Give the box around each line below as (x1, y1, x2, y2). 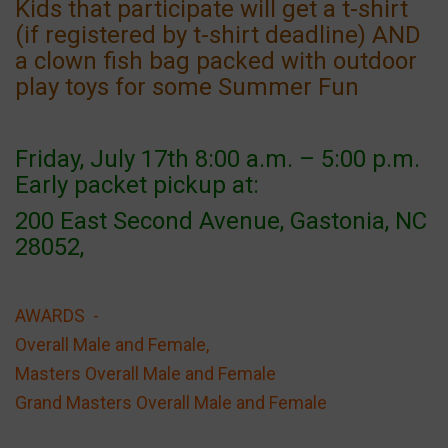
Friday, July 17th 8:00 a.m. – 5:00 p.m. (15, 144, 426, 173)
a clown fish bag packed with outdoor (15, 46, 417, 75)
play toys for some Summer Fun (15, 72, 359, 101)
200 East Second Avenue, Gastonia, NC (15, 206, 427, 235)
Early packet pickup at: (15, 170, 259, 199)
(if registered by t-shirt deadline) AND (15, 20, 421, 49)
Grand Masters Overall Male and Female (15, 391, 331, 413)
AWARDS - (15, 304, 99, 326)
